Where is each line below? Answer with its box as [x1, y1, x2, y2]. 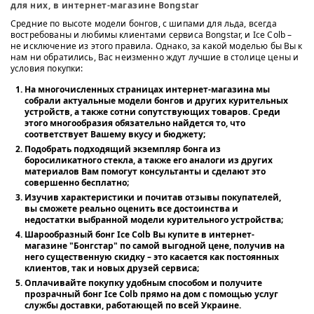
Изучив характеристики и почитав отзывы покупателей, [25, 191, 281, 203]
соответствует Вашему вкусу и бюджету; [25, 128, 205, 140]
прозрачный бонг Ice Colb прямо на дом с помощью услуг [25, 287, 278, 300]
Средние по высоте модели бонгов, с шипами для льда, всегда [11, 17, 277, 29]
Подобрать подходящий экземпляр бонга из [25, 142, 221, 155]
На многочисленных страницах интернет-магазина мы [25, 83, 270, 95]
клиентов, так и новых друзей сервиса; [25, 261, 199, 274]
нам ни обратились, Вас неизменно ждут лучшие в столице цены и [11, 50, 299, 63]
